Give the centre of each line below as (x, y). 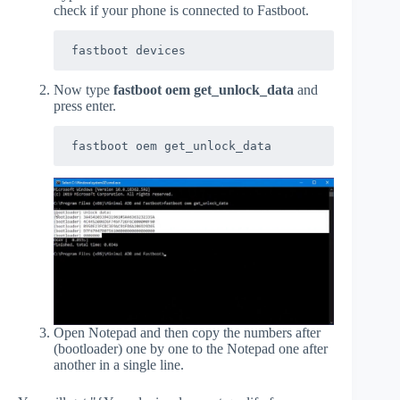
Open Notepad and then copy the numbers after (187, 333)
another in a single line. (119, 365)
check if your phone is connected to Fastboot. (181, 11)
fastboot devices (129, 51)
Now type (83, 90)
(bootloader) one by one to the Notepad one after (191, 349)
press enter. (85, 106)
